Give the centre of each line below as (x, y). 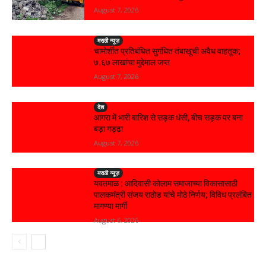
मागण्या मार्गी (111, 206)
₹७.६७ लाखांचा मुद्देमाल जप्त (132, 62)
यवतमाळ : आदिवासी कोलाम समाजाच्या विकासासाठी (166, 184)
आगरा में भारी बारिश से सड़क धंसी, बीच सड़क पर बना (169, 117)
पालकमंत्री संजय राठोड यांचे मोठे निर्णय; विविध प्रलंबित (173, 195)
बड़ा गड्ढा (109, 129)
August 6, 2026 (116, 220)
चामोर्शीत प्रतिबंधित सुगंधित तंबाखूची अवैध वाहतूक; (167, 51)
